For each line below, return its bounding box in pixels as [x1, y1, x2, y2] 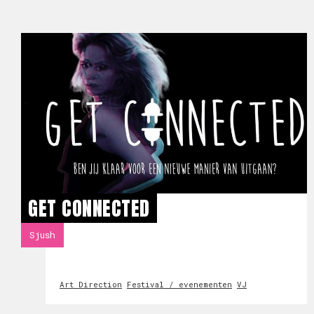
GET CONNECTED [28, 193, 150, 223]
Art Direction [60, 279, 122, 289]
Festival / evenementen [127, 279, 232, 289]
